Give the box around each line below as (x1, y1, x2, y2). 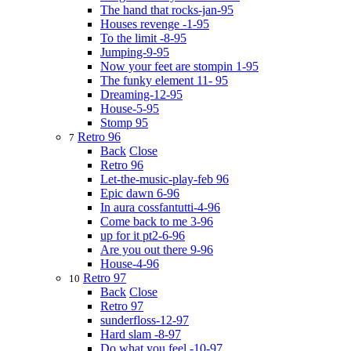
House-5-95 (100, 102, 159, 115)
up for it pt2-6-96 (100, 229, 185, 242)
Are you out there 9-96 (100, 243, 213, 256)
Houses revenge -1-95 (100, 17, 209, 31)
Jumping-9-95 (100, 45, 169, 59)
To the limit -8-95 (100, 31, 186, 45)
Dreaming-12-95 (100, 88, 183, 101)
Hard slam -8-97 (100, 327, 181, 341)
